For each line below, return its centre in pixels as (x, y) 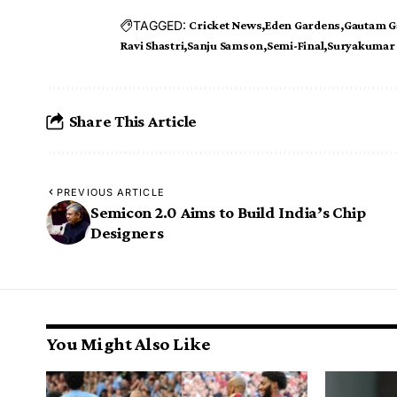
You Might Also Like (128, 344)
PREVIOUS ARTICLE (111, 193)
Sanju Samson (226, 46)
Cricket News (226, 25)
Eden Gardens (303, 25)
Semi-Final (295, 46)
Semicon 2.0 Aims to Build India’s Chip (228, 213)
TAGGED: (160, 25)
